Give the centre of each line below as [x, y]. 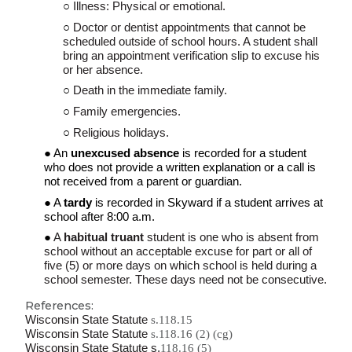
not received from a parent [112, 182]
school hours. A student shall [243, 41]
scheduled [91, 41]
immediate [164, 91]
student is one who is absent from [233, 238]
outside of [143, 41]
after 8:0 [101, 216]
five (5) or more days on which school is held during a [181, 266]
